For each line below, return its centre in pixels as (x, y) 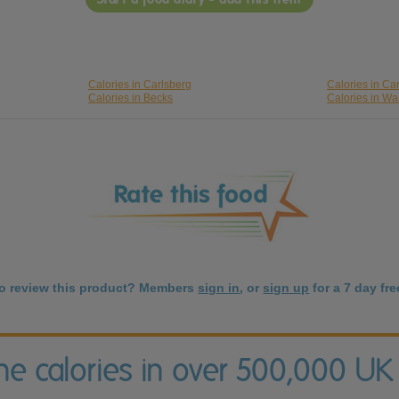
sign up (286, 288)
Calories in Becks (130, 98)
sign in (219, 288)
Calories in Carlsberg (139, 85)
